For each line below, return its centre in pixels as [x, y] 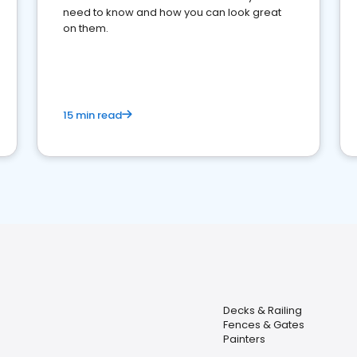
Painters [244, 339]
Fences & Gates [263, 325]
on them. [86, 28]
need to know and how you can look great [172, 12]
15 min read [92, 115]
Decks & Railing [262, 310]
